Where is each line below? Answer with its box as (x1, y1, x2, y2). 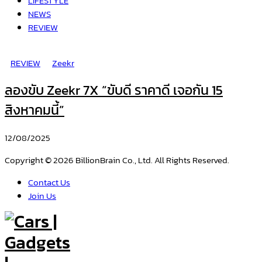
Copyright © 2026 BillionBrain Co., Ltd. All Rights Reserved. (5, 153, 229, 167)
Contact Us (28, 175, 70, 189)
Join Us (28, 188, 56, 202)
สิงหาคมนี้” (5, 100, 64, 120)
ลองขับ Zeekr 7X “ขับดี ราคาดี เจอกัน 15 (5, 80, 223, 101)
